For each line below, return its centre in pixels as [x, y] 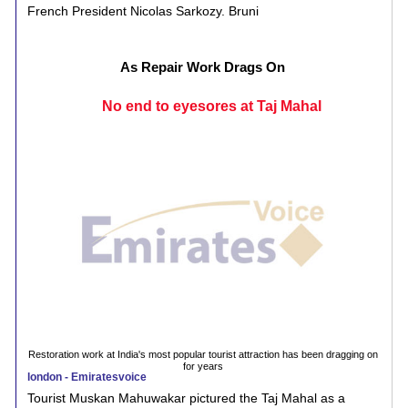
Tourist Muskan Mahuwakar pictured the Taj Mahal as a [187, 398]
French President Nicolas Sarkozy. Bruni [143, 10]
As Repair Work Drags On [203, 67]
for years [203, 366]
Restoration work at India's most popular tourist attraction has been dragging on [203, 354]
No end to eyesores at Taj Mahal [211, 106]
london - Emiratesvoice [87, 377]
